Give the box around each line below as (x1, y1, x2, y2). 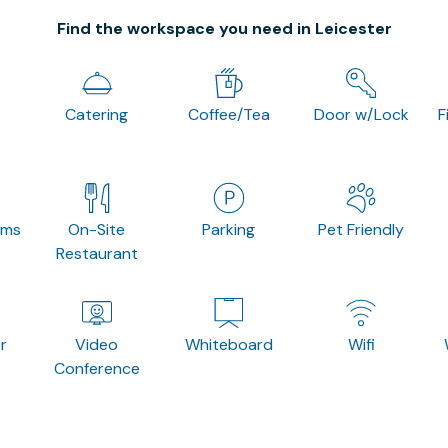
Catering (65, 103, 129, 125)
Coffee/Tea (187, 103, 270, 125)
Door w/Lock (313, 103, 409, 125)
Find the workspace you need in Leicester (56, 17, 392, 39)
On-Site (68, 218, 126, 240)
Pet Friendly (318, 218, 405, 240)
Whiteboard (184, 333, 273, 355)
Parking (202, 218, 256, 240)
